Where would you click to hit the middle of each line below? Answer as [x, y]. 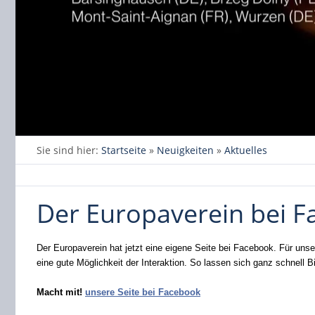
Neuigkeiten [185, 150]
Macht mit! [61, 292]
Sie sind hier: [69, 150]
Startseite [124, 150]
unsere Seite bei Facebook [143, 292]
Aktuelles [246, 150]
